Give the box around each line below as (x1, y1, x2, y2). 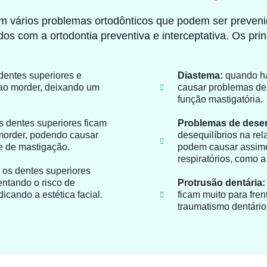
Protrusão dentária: (177, 178, 265, 188)
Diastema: (177, 70, 223, 81)
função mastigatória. (177, 94, 263, 105)
